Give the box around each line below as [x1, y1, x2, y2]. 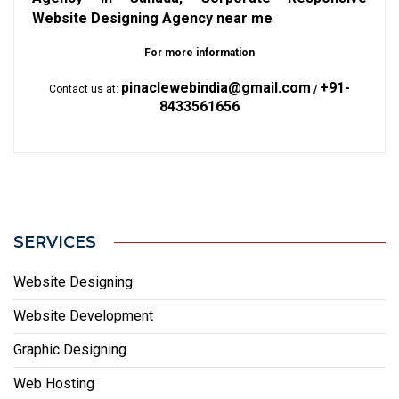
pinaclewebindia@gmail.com [121, 78, 311, 96]
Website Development [13, 307, 153, 325]
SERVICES [13, 232, 96, 253]
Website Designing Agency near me [32, 9, 273, 27]
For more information [144, 45, 255, 59]
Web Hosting [13, 375, 94, 393]
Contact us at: [49, 82, 121, 95]
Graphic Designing [13, 341, 126, 359]
